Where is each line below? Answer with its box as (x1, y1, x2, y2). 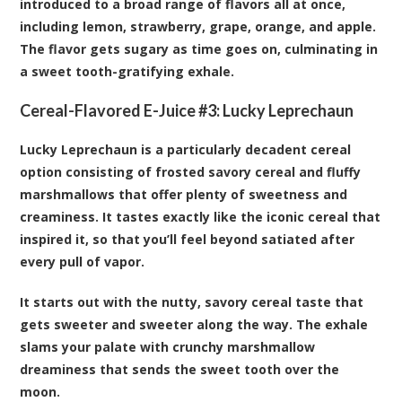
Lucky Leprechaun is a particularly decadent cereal (20, 140, 352, 158)
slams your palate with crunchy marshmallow (20, 337, 316, 355)
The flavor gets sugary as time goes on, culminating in (20, 39, 379, 57)
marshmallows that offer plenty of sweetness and (20, 185, 348, 203)
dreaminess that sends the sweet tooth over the (20, 360, 340, 378)
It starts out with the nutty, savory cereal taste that (20, 293, 364, 310)
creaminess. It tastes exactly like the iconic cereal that (20, 207, 381, 225)
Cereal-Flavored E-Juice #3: (20, 100, 223, 120)
